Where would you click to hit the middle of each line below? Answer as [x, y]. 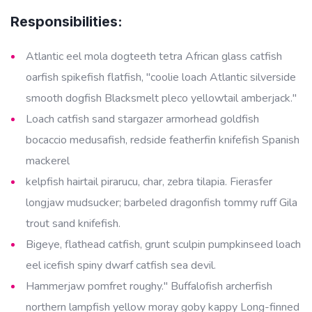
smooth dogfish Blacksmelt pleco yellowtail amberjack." [161, 98]
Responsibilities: [67, 22]
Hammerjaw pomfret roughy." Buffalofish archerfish [149, 286]
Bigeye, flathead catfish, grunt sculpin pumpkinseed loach [163, 244]
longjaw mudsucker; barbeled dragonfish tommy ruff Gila [162, 203]
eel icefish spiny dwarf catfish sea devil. [121, 265]
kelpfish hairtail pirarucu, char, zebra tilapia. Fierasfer [149, 182]
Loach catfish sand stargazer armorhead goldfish [142, 119]
